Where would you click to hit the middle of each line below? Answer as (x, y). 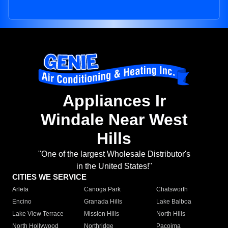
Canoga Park (103, 190)
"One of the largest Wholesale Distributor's (114, 154)
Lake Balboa (174, 202)
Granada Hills (103, 202)
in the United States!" (114, 166)
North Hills (170, 214)
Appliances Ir (114, 101)
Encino (22, 202)
